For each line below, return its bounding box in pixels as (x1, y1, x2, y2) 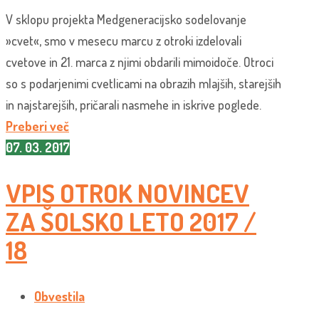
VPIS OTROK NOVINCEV (6, 177, 249, 210)
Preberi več (6, 117, 69, 134)
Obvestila (34, 288, 85, 305)
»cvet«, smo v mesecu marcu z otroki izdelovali (6, 32, 241, 48)
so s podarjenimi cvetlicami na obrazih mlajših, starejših (6, 75, 281, 91)
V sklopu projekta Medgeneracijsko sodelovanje (6, 11, 246, 27)
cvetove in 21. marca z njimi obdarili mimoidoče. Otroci (6, 53, 273, 70)
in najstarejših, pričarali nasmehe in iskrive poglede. (6, 96, 278, 113)
